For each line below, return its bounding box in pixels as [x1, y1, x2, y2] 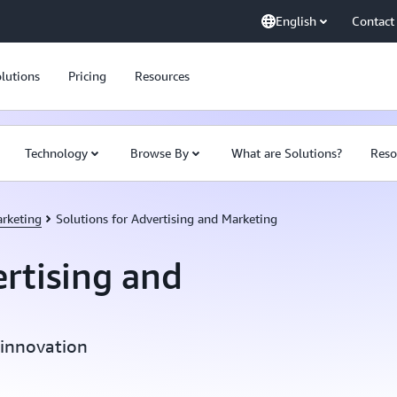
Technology [25, 145, 88, 160]
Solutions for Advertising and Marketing [56, 211, 277, 226]
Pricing [68, 68, 106, 83]
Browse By [130, 145, 189, 160]
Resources [135, 68, 190, 83]
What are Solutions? [231, 145, 342, 160]
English [276, 13, 316, 28]
